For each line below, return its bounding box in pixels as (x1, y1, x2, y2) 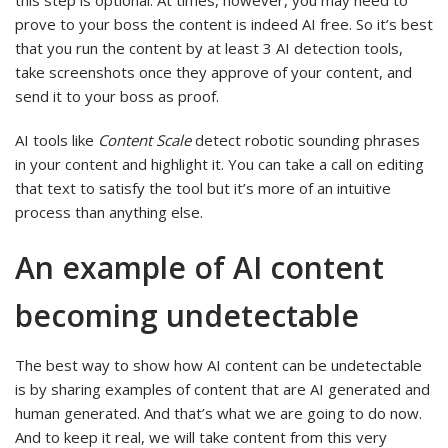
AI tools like (15, 130, 98, 151)
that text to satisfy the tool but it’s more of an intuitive (15, 178, 391, 199)
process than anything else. (15, 202, 203, 223)
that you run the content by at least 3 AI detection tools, (15, 38, 403, 59)
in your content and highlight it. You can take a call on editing (15, 154, 424, 175)
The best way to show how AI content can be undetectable (15, 354, 422, 375)
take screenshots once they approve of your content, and (15, 62, 412, 83)
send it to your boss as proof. (15, 86, 219, 107)
